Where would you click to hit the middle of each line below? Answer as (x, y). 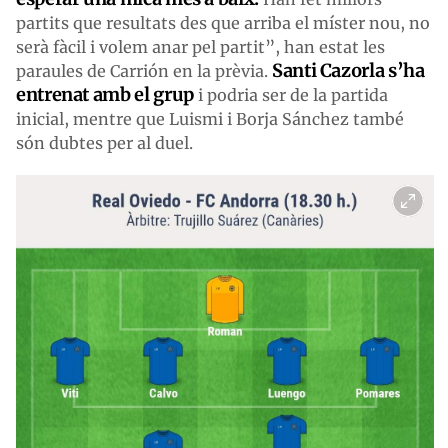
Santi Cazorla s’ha (348, 70)
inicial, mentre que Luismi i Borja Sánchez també (210, 118)
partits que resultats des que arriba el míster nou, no (223, 22)
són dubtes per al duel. (104, 142)
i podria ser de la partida (290, 94)
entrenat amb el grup (105, 94)
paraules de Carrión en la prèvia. (144, 70)
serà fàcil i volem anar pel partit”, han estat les (200, 46)
